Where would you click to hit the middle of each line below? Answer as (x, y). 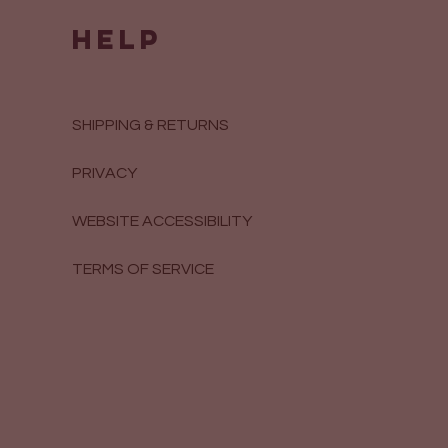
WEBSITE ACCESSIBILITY (161, 221)
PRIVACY (104, 173)
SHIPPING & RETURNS (151, 125)
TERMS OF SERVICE (142, 269)
